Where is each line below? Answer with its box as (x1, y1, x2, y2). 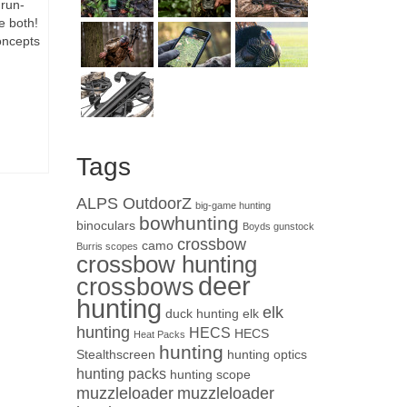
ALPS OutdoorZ (75, 194, 192, 213)
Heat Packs (133, 329, 185, 340)
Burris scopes (75, 241, 138, 252)
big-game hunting (194, 200, 271, 211)
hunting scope (169, 368, 251, 382)
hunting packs (75, 365, 166, 382)
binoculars (75, 219, 135, 233)
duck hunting (164, 307, 239, 321)
